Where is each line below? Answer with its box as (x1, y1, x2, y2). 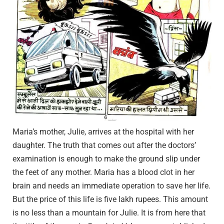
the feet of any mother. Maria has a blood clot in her (12, 167, 194, 177)
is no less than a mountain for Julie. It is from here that (12, 207, 205, 217)
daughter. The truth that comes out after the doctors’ (12, 140, 196, 150)
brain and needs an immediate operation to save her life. (12, 180, 210, 190)
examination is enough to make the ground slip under (12, 153, 200, 163)
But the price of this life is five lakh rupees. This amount (12, 194, 208, 204)
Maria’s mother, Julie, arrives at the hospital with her (12, 126, 194, 136)
